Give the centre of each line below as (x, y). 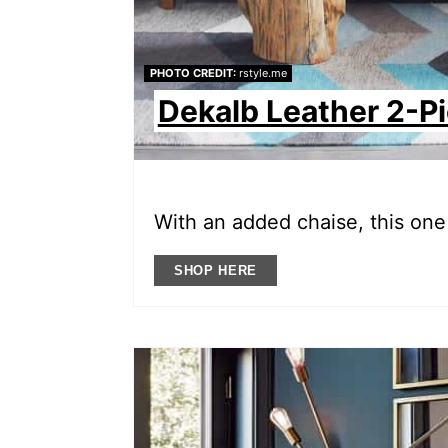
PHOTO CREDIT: (192, 73)
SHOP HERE (215, 270)
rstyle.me (261, 73)
